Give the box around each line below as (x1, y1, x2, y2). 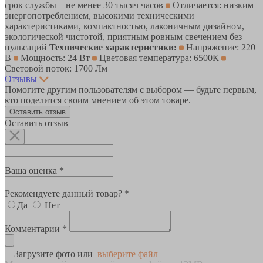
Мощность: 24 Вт (18, 52, 92, 63)
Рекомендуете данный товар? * (5, 188, 129, 198)
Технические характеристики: (49, 42, 177, 52)
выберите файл (97, 248, 158, 259)
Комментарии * (5, 223, 67, 234)
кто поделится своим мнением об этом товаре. (5, 95, 191, 105)
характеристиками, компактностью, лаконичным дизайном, (5, 21, 244, 31)
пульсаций (5, 42, 49, 52)
